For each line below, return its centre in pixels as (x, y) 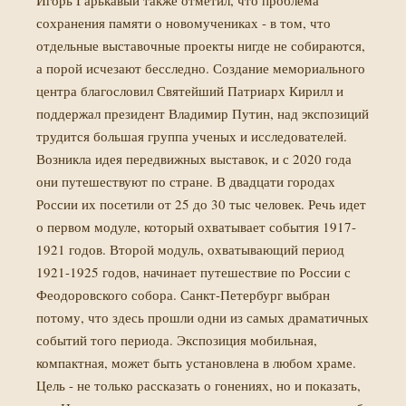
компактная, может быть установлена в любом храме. (196, 362)
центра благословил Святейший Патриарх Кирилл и (190, 91)
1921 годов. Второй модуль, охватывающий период (190, 249)
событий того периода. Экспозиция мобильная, (177, 340)
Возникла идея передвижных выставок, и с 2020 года (194, 159)
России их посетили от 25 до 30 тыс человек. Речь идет (201, 204)
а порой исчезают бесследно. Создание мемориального (201, 68)
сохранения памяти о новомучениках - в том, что (184, 23)
